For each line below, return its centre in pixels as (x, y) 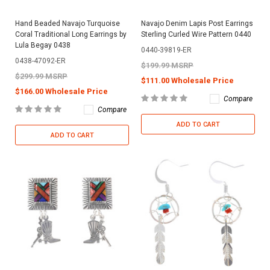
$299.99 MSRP (41, 76)
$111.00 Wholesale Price (187, 80)
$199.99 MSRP (167, 65)
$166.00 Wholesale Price (61, 91)
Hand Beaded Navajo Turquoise (67, 23)
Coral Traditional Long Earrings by (71, 34)
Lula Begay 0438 (43, 45)
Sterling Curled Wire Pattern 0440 (196, 34)
